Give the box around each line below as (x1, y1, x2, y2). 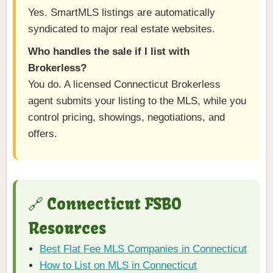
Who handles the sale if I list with (28, 46, 190, 58)
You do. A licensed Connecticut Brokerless (28, 79, 221, 91)
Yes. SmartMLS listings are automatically (28, 7, 215, 19)
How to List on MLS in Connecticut (40, 260, 197, 272)
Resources (28, 219, 106, 239)
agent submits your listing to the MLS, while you (28, 95, 246, 107)
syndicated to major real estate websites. (28, 23, 215, 35)
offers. (28, 128, 57, 140)
